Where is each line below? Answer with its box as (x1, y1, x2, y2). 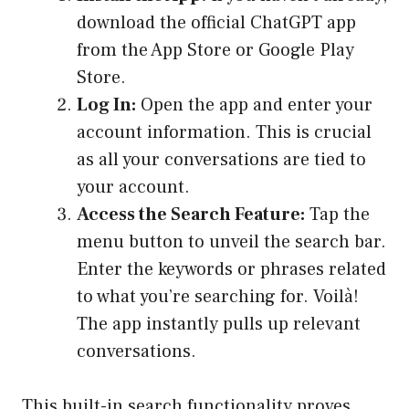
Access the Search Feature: (77, 203, 305, 227)
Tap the (305, 203, 370, 227)
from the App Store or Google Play (77, 38, 354, 63)
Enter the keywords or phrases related (77, 257, 386, 282)
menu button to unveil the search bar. (77, 230, 386, 255)
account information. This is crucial (77, 121, 372, 145)
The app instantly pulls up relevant (77, 312, 361, 337)
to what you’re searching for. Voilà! (77, 285, 359, 309)
